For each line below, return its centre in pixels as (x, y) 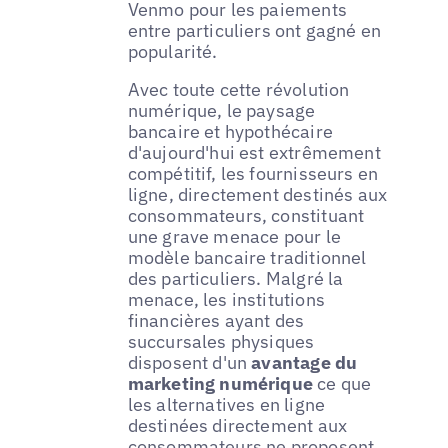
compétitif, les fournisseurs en (253, 173)
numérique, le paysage (221, 110)
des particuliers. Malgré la (235, 278)
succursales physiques (221, 341)
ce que (342, 383)
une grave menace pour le (234, 236)
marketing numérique (220, 383)
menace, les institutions (226, 299)
